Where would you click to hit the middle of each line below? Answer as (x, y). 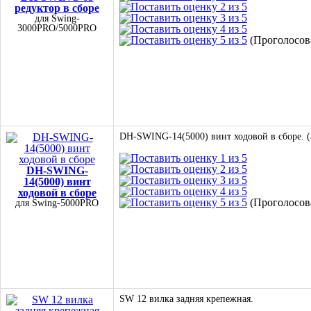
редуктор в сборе (57, 8)
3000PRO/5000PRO (57, 28)
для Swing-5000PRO (57, 203)
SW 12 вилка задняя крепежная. (186, 299)
